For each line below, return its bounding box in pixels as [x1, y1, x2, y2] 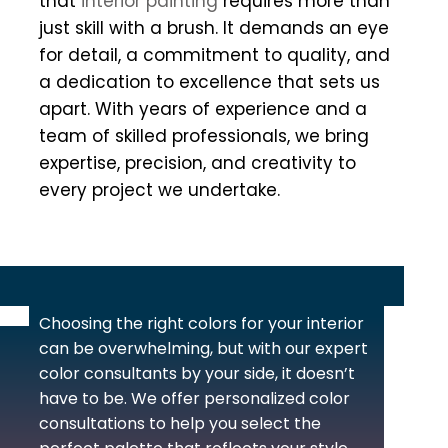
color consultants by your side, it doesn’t [39, 362, 355, 386]
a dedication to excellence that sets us [39, 70, 380, 95]
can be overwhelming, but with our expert [39, 337, 368, 361]
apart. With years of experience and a [39, 97, 367, 122]
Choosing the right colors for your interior [39, 312, 364, 336]
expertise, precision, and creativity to [39, 151, 356, 176]
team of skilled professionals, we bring [39, 124, 369, 149]
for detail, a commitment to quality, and [39, 43, 390, 68]
